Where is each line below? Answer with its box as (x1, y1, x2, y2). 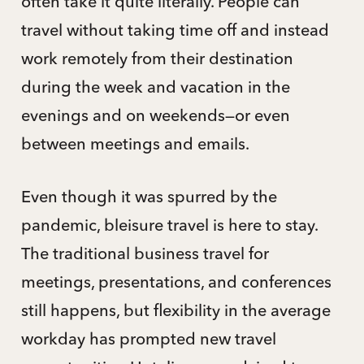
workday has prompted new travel (20, 327, 276, 349)
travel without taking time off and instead (20, 19, 329, 40)
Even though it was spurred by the (20, 185, 277, 206)
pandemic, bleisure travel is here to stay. (20, 214, 318, 235)
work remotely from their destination (20, 47, 293, 68)
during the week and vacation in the (20, 76, 290, 97)
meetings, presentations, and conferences (20, 271, 331, 292)
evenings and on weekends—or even (20, 104, 290, 125)
